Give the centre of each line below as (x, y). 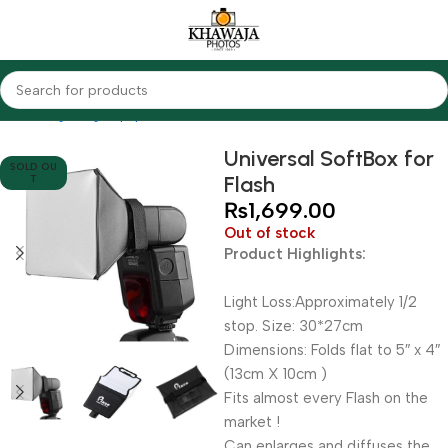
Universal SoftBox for (329, 158)
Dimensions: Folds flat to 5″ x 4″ (332, 350)
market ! (252, 422)
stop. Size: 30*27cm (293, 326)
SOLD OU (34, 166)
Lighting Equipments (116, 114)
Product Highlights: (295, 254)
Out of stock (269, 233)
